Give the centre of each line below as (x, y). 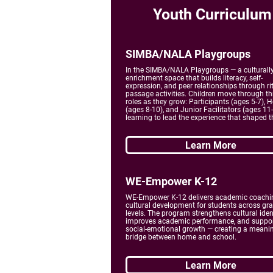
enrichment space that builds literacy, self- (194, 78)
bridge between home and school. (181, 237)
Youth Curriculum (212, 14)
